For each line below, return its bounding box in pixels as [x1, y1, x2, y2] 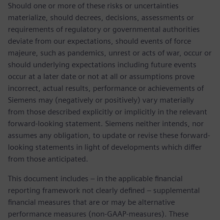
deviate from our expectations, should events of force [8, 36, 191, 46]
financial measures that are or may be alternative [8, 197, 175, 207]
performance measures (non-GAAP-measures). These [8, 209, 189, 219]
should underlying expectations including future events [8, 59, 196, 69]
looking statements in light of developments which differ [8, 142, 202, 152]
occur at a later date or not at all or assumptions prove [8, 71, 194, 81]
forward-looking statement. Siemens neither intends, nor [8, 118, 204, 128]
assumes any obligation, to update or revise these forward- [8, 130, 210, 140]
